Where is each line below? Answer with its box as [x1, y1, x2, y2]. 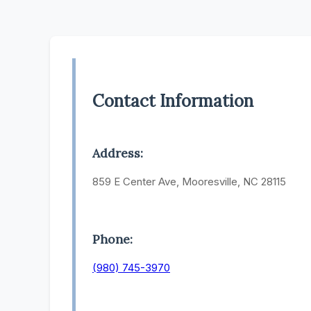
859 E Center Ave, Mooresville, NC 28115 [92, 175, 286, 189]
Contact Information [92, 90, 253, 112]
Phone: [92, 230, 133, 247]
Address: [92, 145, 143, 162]
